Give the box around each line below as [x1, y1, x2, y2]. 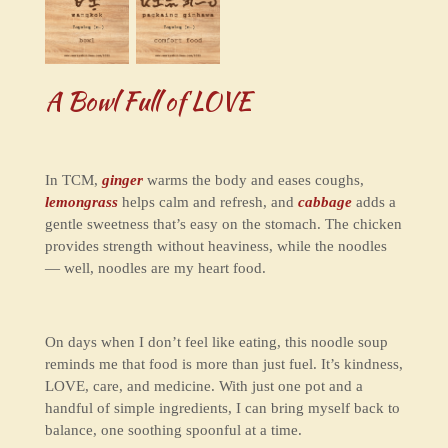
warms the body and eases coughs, [142, 172, 364, 189]
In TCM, [44, 172, 102, 189]
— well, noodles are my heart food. [44, 260, 266, 277]
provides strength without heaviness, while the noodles [44, 238, 387, 255]
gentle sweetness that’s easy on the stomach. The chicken [44, 216, 402, 233]
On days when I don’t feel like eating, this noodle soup [44, 334, 388, 351]
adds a [351, 194, 396, 211]
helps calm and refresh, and [117, 194, 298, 211]
